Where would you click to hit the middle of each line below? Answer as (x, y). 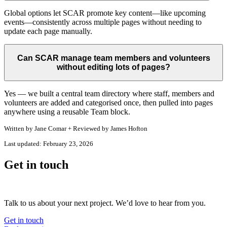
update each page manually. (48, 31)
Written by (18, 129)
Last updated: (23, 143)
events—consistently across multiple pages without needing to (103, 22)
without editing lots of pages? (113, 67)
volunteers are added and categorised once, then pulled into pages (108, 103)
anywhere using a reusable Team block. (67, 112)
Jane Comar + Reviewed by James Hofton (90, 129)
